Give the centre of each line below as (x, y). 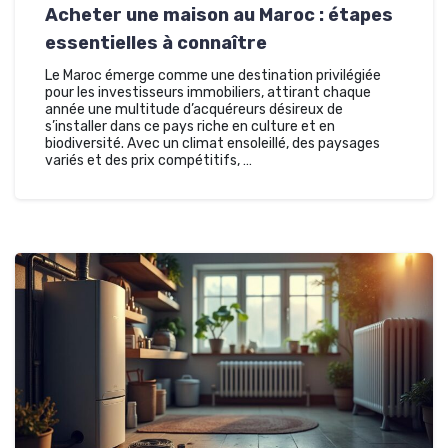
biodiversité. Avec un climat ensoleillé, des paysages (212, 144)
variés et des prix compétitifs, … (148, 161)
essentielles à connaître (156, 43)
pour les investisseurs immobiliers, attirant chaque (208, 93)
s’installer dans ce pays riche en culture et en (190, 127)
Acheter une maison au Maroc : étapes (219, 15)
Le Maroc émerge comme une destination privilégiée (213, 76)
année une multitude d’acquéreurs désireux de (194, 110)
